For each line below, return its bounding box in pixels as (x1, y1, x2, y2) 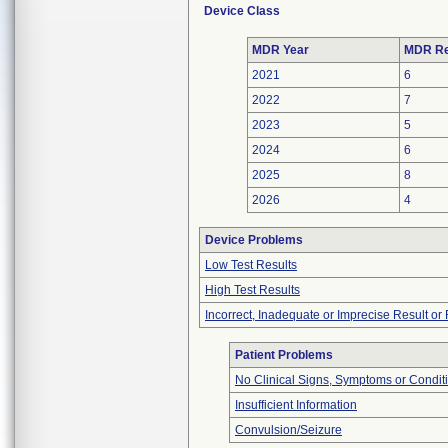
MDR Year (252, 43, 310, 57)
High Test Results (205, 283, 300, 297)
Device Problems (205, 233, 303, 247)
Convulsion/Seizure (235, 423, 342, 437)
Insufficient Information (235, 398, 357, 412)
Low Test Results (205, 258, 297, 272)
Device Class (204, 4, 280, 18)
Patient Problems (235, 348, 333, 362)
